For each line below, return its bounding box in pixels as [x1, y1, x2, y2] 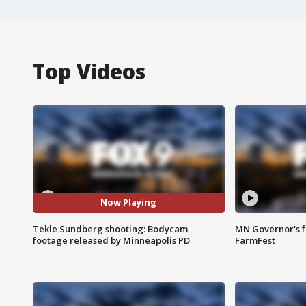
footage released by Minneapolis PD [33, 234, 190, 247]
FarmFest [234, 234, 275, 247]
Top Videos [33, 57, 145, 85]
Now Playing [100, 196, 157, 209]
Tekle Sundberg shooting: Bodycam [33, 222, 188, 235]
